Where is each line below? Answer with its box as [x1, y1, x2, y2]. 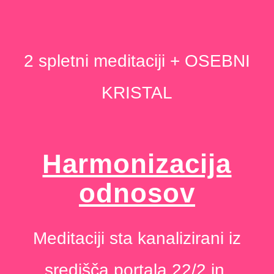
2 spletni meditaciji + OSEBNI [23, 51, 250, 70]
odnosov [78, 177, 195, 208]
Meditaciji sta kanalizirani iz [32, 228, 241, 248]
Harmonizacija [42, 148, 232, 179]
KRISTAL [101, 83, 172, 102]
